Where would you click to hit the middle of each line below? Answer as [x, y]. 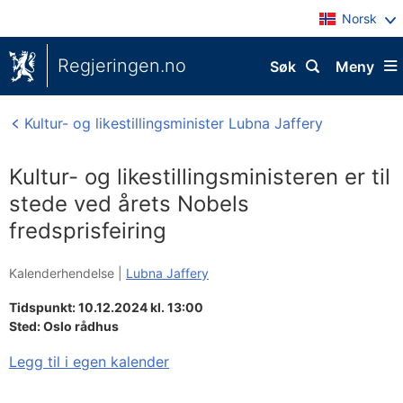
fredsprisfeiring [88, 231]
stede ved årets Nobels [129, 204]
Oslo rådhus [81, 326]
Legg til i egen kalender [89, 362]
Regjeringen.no [122, 66]
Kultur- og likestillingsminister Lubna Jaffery [171, 123]
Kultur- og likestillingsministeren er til [200, 177]
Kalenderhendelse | [67, 273]
